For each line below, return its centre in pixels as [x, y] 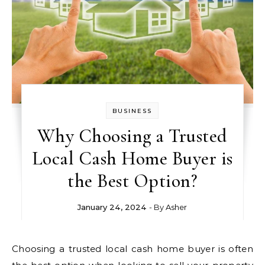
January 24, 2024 [112, 207]
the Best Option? [132, 180]
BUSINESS [132, 111]
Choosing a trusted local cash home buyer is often [15, 248]
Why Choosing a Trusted [132, 135]
